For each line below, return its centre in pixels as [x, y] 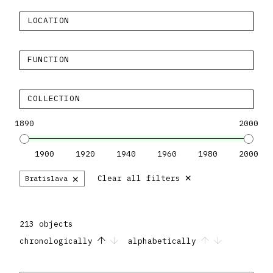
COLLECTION [54, 99]
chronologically [58, 241]
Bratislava [46, 179]
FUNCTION [49, 60]
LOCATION [49, 21]
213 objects [46, 224]
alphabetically [165, 241]
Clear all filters [139, 179]
